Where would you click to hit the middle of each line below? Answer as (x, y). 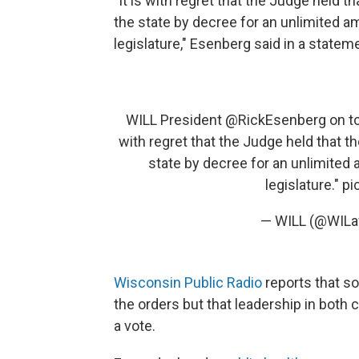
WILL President (175, 120)
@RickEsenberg (275, 120)
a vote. (135, 326)
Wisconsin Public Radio (188, 282)
